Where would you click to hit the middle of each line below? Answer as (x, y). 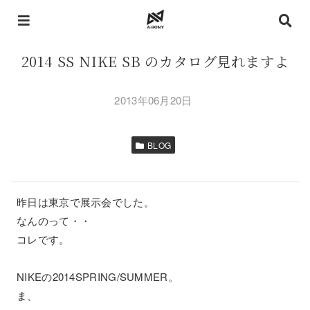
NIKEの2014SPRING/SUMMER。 (98, 276)
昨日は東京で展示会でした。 (85, 202)
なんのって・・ (54, 220)
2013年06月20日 (153, 100)
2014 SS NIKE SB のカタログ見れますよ (155, 61)
